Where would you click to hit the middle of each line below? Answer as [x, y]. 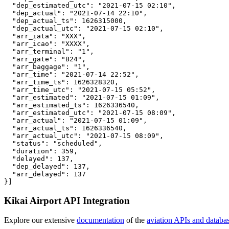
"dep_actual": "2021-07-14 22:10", [76, 13]
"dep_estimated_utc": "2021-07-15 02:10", [90, 5]
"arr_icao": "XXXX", [47, 43]
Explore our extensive [40, 220]
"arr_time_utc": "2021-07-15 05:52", [80, 89]
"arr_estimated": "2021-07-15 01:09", [82, 97]
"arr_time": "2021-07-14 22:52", [72, 74]
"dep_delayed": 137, [47, 166]
